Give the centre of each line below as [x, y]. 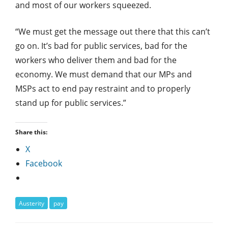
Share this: [31, 132]
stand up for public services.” [71, 103]
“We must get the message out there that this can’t [113, 31]
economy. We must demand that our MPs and [104, 74]
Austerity [32, 203]
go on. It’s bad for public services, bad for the [101, 46]
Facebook [44, 163]
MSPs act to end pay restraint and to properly [103, 88]
